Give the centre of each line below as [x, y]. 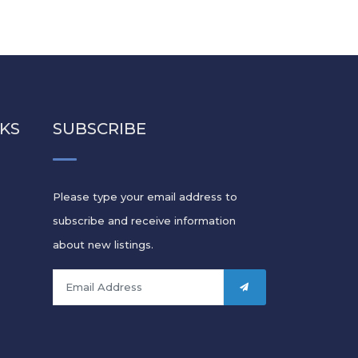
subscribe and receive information [145, 220]
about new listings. [103, 244]
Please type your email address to [145, 196]
